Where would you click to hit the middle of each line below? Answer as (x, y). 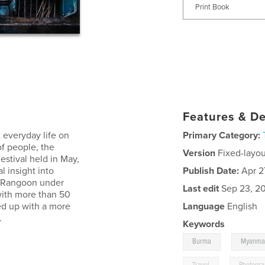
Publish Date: (211, 171)
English (241, 206)
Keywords (204, 224)
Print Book (213, 7)
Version (199, 153)
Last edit (201, 188)
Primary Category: (222, 135)
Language (204, 206)
